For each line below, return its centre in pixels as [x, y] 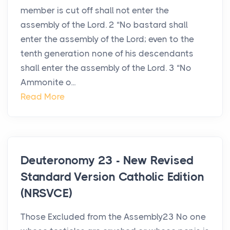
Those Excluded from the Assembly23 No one [113, 217]
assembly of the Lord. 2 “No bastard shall [104, 25]
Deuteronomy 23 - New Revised [107, 161]
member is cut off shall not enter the [95, 11]
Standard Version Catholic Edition [112, 177]
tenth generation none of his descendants [107, 54]
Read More [43, 97]
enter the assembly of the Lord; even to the [107, 39]
